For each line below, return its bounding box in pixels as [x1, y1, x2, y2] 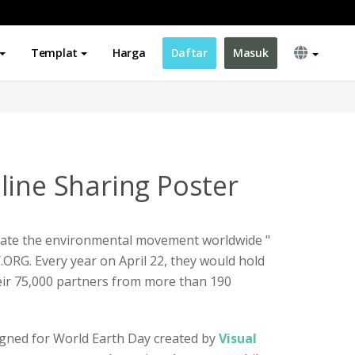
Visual [219, 330, 257, 347]
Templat [30, 45, 78, 60]
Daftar [170, 45, 208, 60]
